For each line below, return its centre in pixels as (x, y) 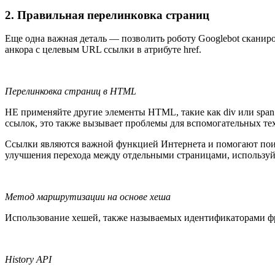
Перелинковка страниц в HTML (71, 91)
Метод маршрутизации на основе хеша (88, 197)
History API (28, 260)
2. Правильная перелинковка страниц (107, 15)
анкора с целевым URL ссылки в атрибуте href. (103, 50)
